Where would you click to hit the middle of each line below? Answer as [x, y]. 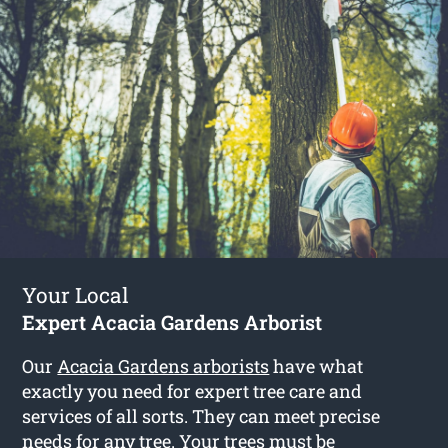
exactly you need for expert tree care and [192, 390]
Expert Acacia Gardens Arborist [172, 321]
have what [316, 365]
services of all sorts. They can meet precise [201, 415]
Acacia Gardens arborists [163, 365]
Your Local [76, 294]
